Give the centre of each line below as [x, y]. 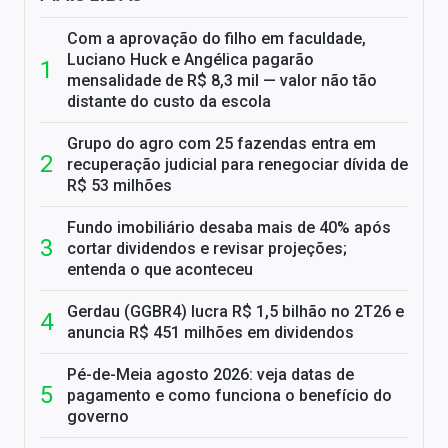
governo [98, 417]
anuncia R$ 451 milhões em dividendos [210, 333]
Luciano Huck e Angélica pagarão [190, 60]
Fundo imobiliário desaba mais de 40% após [229, 228]
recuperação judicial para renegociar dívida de [237, 165]
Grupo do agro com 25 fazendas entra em [221, 144]
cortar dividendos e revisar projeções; [207, 249]
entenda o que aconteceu [160, 270]
